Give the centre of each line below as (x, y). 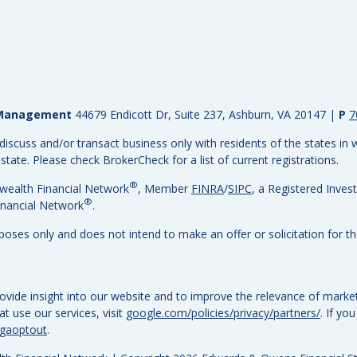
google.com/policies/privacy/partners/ (223, 312)
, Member (165, 188)
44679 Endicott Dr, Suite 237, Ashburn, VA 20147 (200, 114)
